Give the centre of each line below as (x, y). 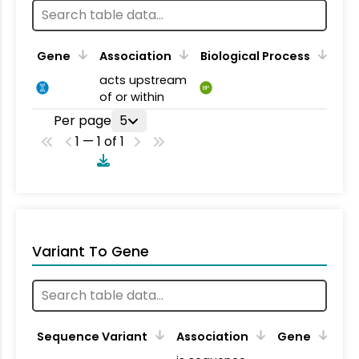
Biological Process (255, 56)
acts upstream (143, 80)
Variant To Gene (91, 251)
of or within (132, 97)
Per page (82, 120)
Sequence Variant (92, 336)
